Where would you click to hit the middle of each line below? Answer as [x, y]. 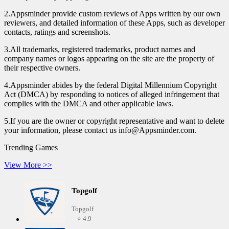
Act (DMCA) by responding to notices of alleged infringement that [112, 95]
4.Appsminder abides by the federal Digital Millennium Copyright [110, 85]
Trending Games [31, 148]
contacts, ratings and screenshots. [57, 32]
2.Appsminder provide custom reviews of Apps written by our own [112, 14]
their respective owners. [42, 68]
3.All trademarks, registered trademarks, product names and [100, 50]
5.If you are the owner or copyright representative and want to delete [114, 121]
